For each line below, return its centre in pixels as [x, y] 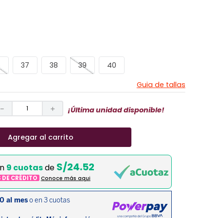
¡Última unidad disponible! [116, 110]
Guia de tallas [161, 85]
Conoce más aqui [65, 179]
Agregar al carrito [40, 137]
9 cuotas [24, 168]
